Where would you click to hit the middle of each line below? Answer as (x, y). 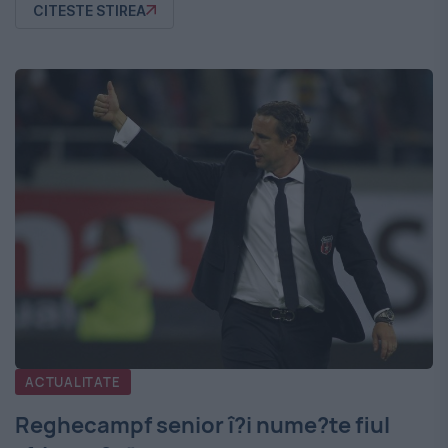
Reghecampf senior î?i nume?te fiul (202, 424)
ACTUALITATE (73, 381)
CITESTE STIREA (89, 10)
